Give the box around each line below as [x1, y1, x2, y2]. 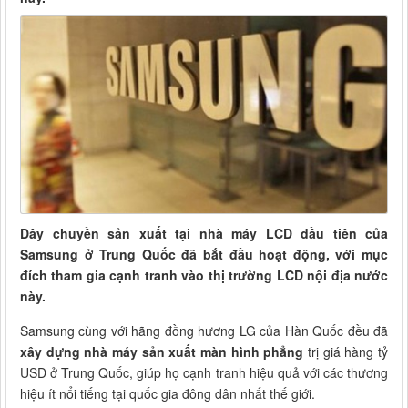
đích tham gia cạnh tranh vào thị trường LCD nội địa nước [20, 266, 388, 285]
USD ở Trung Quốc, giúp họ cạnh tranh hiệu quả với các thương [20, 363, 388, 382]
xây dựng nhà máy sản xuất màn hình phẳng [20, 342, 304, 362]
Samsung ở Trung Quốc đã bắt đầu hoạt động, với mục [20, 245, 388, 264]
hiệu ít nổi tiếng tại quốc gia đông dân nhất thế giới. [20, 384, 315, 403]
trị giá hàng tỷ [303, 342, 389, 362]
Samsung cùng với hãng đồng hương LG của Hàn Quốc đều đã [20, 321, 388, 341]
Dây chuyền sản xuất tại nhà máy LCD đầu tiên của [20, 224, 388, 243]
